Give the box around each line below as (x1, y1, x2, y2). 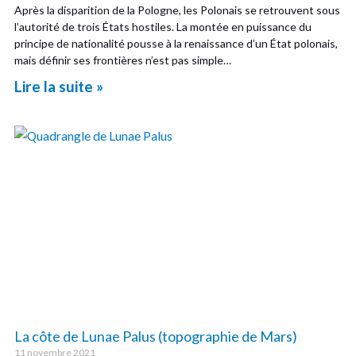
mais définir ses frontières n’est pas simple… (14, 53, 232, 68)
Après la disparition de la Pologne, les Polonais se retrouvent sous (14, 3, 341, 17)
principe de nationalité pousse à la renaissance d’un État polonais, (14, 37, 339, 51)
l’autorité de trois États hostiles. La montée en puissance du (14, 20, 312, 34)
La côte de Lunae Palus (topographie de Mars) (14, 327, 298, 345)
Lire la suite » (14, 77, 104, 96)
